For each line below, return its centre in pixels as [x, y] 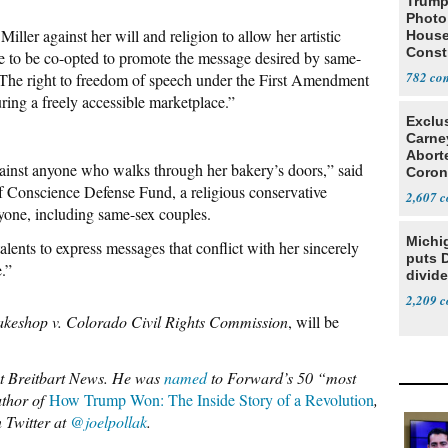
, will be [313, 321]
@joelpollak [108, 421]
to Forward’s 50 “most [281, 377]
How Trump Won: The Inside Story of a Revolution [211, 399]
